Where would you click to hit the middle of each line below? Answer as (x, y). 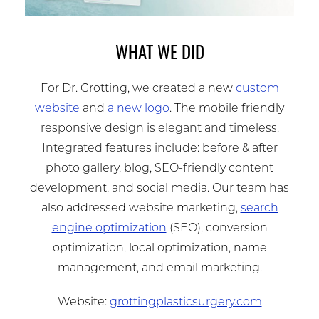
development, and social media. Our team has (159, 188)
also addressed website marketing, (141, 208)
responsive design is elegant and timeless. (159, 129)
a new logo (138, 109)
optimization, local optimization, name (159, 248)
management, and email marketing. (159, 268)
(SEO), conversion (217, 228)
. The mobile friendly (227, 109)
